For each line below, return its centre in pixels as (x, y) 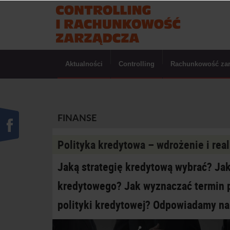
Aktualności (84, 64)
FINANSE (77, 118)
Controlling (137, 64)
